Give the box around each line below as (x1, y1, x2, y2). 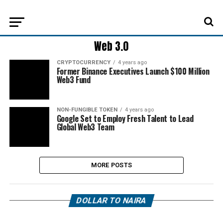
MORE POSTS (91, 161, 132, 169)
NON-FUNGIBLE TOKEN (56, 107, 117, 113)
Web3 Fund (56, 74, 91, 86)
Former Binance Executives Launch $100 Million (56, 65, 210, 77)
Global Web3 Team (56, 121, 114, 133)
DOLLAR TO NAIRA (75, 196, 148, 205)
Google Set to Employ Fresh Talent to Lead (56, 112, 194, 124)
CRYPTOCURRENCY (56, 59, 111, 66)
